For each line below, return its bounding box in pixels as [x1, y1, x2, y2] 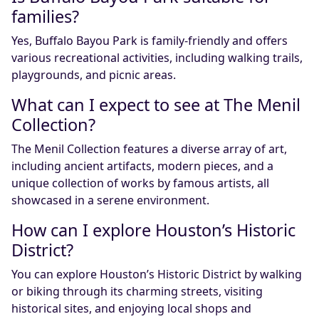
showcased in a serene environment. [11, 192, 209, 208]
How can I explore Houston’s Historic [11, 219, 296, 241]
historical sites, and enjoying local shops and [11, 300, 251, 316]
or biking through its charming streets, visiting [11, 283, 263, 299]
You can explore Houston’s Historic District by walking [11, 266, 302, 282]
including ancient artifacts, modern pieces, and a [11, 158, 273, 174]
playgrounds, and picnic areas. [11, 67, 176, 83]
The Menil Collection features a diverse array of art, [11, 141, 287, 157]
